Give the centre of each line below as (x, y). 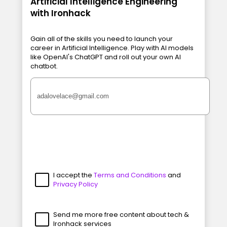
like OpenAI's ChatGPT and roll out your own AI (106, 57)
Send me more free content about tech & (121, 214)
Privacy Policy (75, 184)
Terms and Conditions (130, 175)
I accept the (73, 175)
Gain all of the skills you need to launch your (102, 39)
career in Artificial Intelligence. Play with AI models (112, 48)
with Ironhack (61, 13)
